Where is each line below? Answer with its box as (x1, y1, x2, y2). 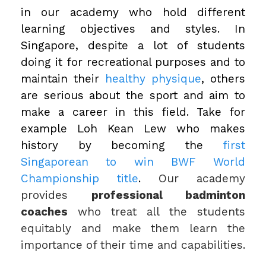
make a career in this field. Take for (21, 105, 245, 119)
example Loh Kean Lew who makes (21, 122, 245, 136)
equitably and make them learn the (21, 221, 245, 236)
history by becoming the (21, 138, 223, 153)
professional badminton (91, 188, 245, 202)
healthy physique (105, 72, 201, 86)
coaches (21, 205, 68, 219)
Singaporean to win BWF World (21, 155, 245, 169)
